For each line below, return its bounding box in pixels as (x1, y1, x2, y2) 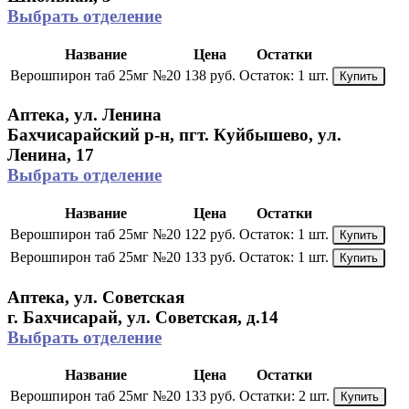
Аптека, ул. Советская (7, 287, 184, 307)
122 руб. (184, 225, 236, 242)
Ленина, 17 (7, 145, 94, 165)
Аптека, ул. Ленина (7, 105, 162, 125)
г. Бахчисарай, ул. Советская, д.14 (7, 307, 278, 327)
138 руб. (184, 67, 236, 83)
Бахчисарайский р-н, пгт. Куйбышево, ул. (7, 125, 341, 145)
